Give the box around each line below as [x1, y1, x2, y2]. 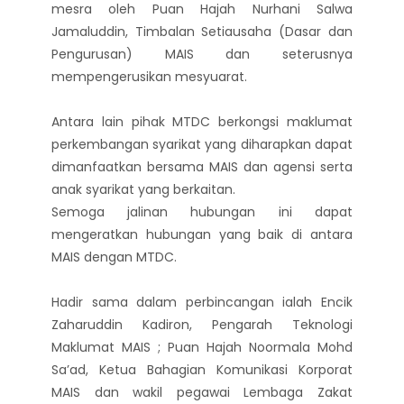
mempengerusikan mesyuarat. [50, 68, 247, 86]
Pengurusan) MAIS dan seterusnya [50, 45, 353, 63]
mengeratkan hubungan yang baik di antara [50, 225, 353, 243]
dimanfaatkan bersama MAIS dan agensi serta [50, 158, 353, 176]
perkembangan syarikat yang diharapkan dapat [50, 135, 353, 153]
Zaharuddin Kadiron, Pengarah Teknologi [50, 316, 353, 334]
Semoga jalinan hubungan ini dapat [50, 203, 353, 221]
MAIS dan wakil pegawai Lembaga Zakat [50, 383, 353, 401]
